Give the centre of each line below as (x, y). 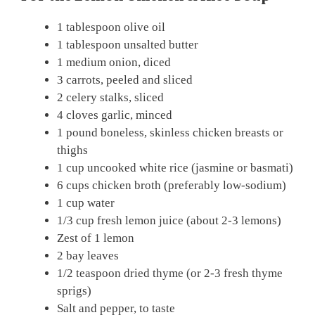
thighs (72, 150)
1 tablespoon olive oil (111, 27)
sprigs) (74, 290)
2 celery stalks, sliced (110, 97)
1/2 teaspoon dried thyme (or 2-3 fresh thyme (170, 273)
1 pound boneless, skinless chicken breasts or (170, 132)
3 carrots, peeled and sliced (125, 79)
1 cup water (86, 202)
